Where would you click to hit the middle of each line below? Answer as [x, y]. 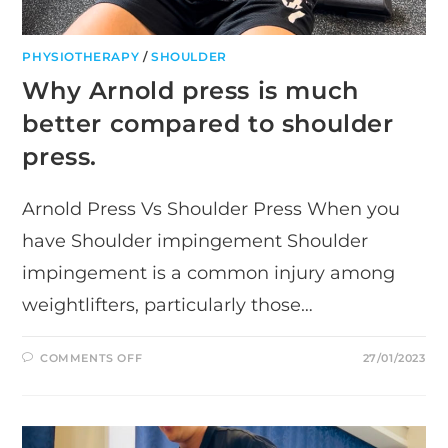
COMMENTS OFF [91, 357]
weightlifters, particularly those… [168, 304]
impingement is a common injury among [209, 272]
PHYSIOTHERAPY [81, 56]
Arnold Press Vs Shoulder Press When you [211, 208]
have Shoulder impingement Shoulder [195, 240]
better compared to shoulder [208, 123]
